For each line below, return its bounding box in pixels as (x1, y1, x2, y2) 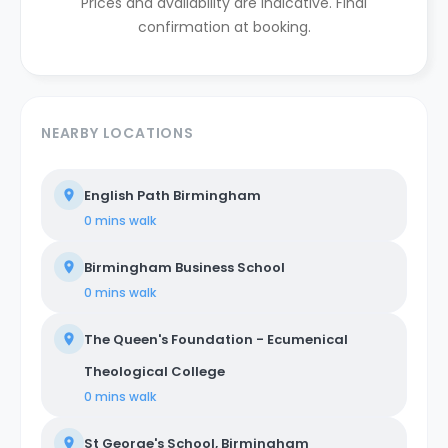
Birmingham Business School (84, 258, 285, 277)
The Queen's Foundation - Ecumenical (84, 330, 348, 349)
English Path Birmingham (84, 186, 261, 205)
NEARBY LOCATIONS (41, 123, 194, 143)
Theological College (84, 362, 225, 381)
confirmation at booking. (137, 17, 311, 37)
